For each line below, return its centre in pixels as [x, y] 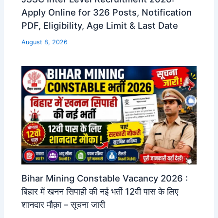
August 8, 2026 [45, 42]
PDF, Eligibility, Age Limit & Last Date [100, 25]
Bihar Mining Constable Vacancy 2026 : [105, 178]
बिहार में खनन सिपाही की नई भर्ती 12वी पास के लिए [100, 191]
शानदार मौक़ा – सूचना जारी [64, 204]
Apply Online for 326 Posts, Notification [107, 12]
